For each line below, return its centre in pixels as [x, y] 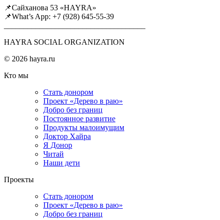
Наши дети [62, 163]
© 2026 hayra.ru [29, 58]
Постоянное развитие [79, 118]
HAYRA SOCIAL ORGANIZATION [64, 42]
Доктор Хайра [67, 136]
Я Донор [58, 145]
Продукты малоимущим [84, 127]
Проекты [19, 179]
